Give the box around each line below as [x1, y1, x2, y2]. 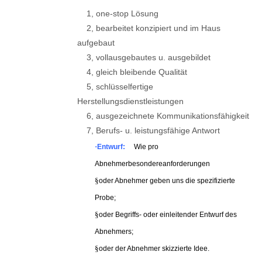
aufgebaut [77, 38, 115, 47]
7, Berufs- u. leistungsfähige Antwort [77, 126, 220, 135]
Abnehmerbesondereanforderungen [95, 160, 210, 168]
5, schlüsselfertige [77, 82, 153, 91]
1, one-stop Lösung [77, 9, 158, 18]
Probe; [95, 194, 116, 202]
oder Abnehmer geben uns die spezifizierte [99, 177, 235, 185]
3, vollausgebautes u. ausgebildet [77, 53, 211, 62]
